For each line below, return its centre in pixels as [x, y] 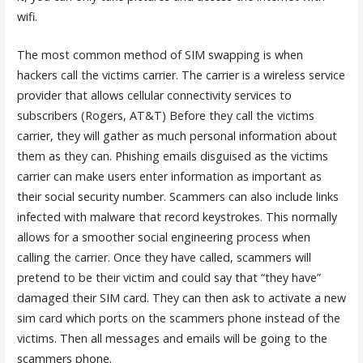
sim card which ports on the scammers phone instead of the [178, 318]
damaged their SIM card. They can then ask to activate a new [181, 297]
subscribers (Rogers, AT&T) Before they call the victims [165, 115]
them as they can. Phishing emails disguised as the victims [172, 156]
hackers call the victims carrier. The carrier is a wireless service [181, 75]
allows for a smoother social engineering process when [163, 237]
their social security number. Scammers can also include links [177, 196]
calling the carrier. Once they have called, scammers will [164, 257]
